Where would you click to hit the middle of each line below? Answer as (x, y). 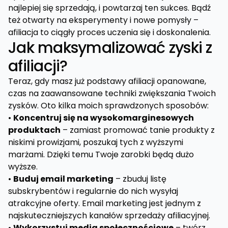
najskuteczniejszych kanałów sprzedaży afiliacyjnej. (109, 216)
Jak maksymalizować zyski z (110, 48)
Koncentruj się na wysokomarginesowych (104, 118)
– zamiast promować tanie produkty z (138, 130)
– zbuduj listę (140, 179)
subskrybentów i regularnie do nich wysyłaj (93, 191)
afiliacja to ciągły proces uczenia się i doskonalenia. (109, 32)
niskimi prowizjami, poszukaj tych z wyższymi (96, 142)
